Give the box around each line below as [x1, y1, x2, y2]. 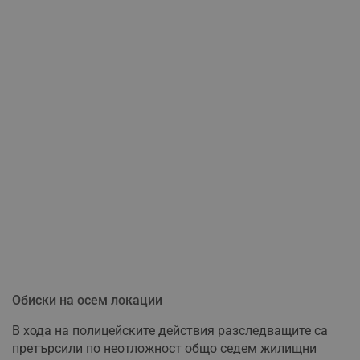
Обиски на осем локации [12, 292, 162, 309]
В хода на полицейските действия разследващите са [12, 323, 328, 339]
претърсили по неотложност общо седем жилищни [12, 341, 317, 357]
